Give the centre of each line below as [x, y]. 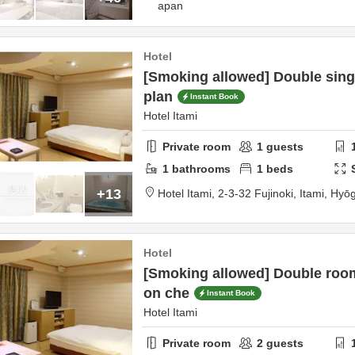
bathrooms [200, 168]
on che [166, 293]
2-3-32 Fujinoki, [259, 193]
